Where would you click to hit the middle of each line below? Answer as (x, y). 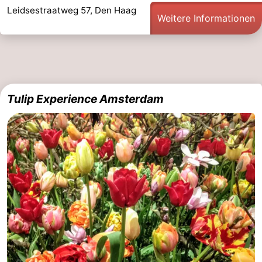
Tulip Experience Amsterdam (85, 99)
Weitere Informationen (206, 18)
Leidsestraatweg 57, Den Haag (72, 11)
